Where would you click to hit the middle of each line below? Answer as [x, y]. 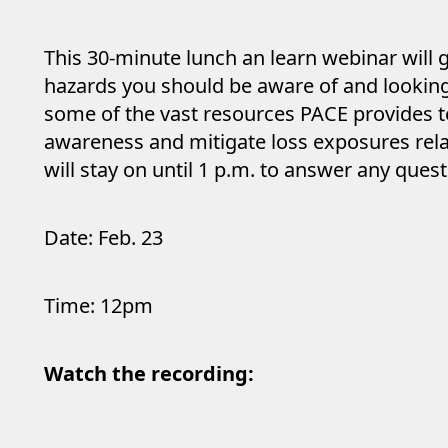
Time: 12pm [98, 305]
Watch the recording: [149, 373]
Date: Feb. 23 [103, 237]
